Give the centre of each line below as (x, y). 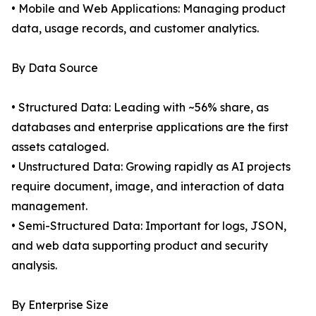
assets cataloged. (60, 147)
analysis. (34, 266)
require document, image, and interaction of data (148, 187)
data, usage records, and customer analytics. (135, 29)
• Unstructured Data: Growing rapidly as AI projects (151, 167)
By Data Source (55, 68)
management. (49, 206)
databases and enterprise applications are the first (150, 127)
